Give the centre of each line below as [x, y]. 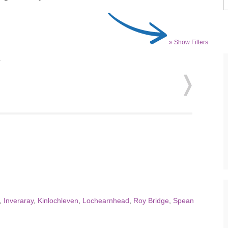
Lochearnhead [106, 201]
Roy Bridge [151, 201]
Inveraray [19, 201]
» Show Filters [189, 42]
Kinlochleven [58, 201]
